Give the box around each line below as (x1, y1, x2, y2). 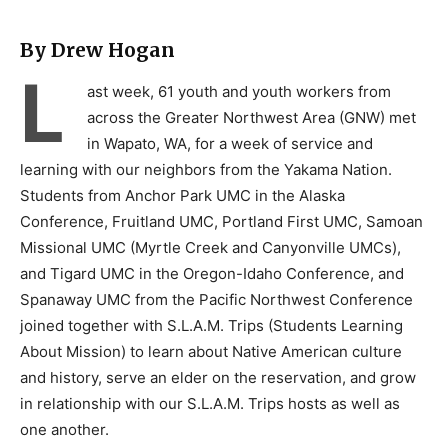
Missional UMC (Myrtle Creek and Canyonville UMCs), (20, 238, 401, 258)
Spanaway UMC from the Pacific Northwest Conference (20, 290, 413, 310)
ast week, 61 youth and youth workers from (87, 82, 391, 102)
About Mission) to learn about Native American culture (20, 342, 402, 362)
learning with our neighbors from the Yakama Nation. (20, 160, 392, 180)
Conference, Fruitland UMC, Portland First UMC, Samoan (20, 212, 423, 232)
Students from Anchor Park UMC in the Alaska (20, 186, 345, 206)
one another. (20, 420, 109, 440)
